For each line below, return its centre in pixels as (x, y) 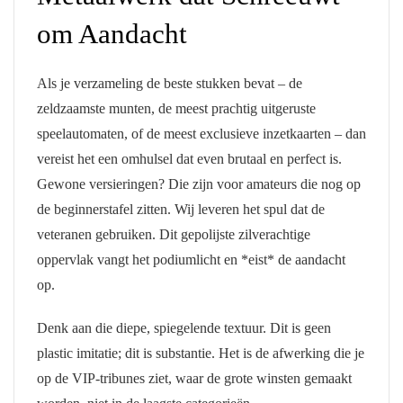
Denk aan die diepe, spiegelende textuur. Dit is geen (184, 328)
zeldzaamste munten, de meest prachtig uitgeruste (176, 109)
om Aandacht (112, 34)
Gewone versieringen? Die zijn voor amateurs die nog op (199, 184)
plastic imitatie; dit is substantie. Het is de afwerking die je (201, 354)
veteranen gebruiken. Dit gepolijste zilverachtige (174, 235)
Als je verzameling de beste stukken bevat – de (170, 84)
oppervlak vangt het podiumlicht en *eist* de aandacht (191, 260)
